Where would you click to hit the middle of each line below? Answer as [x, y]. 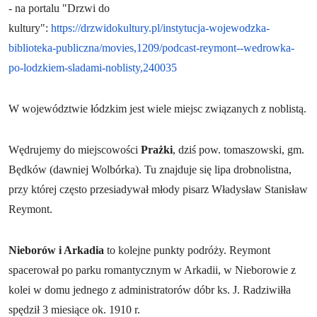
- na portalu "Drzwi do [59, 8]
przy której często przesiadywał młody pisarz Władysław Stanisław [158, 189]
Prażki [157, 149]
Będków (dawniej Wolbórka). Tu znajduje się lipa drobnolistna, [150, 169]
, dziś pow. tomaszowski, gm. [238, 149]
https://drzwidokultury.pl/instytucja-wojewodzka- [160, 28]
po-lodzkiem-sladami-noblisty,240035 [93, 67]
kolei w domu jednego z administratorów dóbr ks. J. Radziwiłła [150, 289]
